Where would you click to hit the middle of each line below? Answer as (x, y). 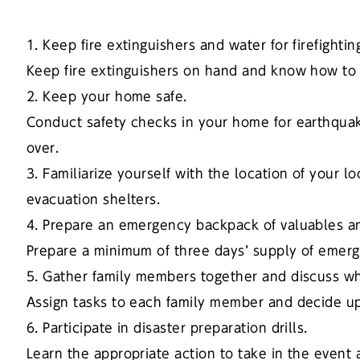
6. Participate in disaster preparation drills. (167, 328)
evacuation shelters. (93, 200)
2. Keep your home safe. (106, 97)
